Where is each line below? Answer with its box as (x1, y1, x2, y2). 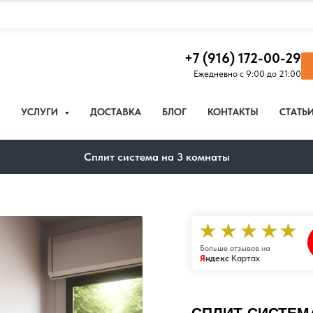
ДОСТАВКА (90, 106, 141, 117)
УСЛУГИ (21, 106, 61, 117)
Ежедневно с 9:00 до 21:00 (194, 68, 301, 79)
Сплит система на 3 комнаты (83, 150, 230, 163)
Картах (229, 253, 260, 263)
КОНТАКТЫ (208, 106, 259, 117)
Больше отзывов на (200, 243, 270, 253)
